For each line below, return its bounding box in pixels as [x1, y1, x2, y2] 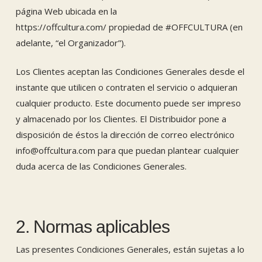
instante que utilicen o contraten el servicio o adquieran [15, 81, 237, 93]
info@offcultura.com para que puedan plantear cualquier [15, 144, 239, 156]
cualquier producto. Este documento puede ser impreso [15, 97, 241, 109]
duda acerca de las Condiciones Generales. [15, 160, 187, 172]
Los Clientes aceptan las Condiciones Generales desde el [15, 65, 244, 77]
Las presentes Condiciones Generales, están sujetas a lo [15, 243, 244, 255]
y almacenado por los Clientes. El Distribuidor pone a [15, 113, 226, 125]
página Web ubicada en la [15, 5, 117, 17]
